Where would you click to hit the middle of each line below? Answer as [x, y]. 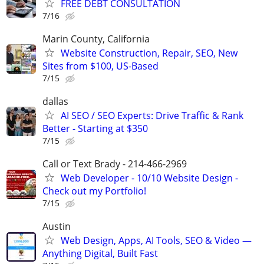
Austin [57, 227]
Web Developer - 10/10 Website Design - [149, 178]
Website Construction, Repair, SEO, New [149, 53]
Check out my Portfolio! [94, 191]
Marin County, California [96, 39]
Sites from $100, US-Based [100, 66]
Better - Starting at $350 [95, 128]
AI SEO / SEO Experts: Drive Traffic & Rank [152, 115]
